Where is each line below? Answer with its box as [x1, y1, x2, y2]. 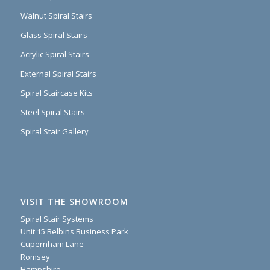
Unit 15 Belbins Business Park [20, 226, 128, 237]
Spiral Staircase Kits [20, 87, 93, 98]
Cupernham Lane [20, 239, 84, 250]
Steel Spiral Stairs [20, 106, 85, 118]
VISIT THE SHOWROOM [20, 196, 128, 208]
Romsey [20, 251, 50, 263]
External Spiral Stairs [20, 67, 96, 79]
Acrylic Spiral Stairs [20, 48, 89, 60]
